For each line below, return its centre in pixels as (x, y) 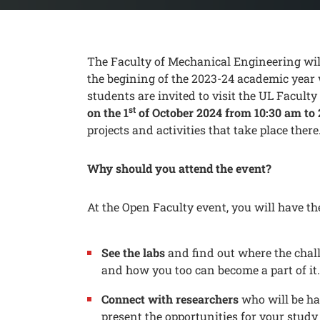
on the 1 (108, 112)
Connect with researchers (171, 299)
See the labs (135, 252)
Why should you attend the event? (179, 168)
